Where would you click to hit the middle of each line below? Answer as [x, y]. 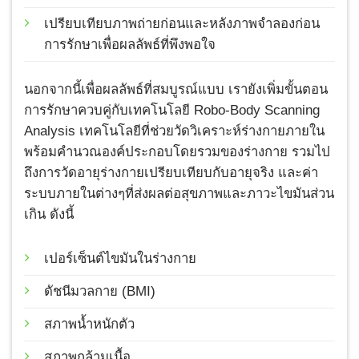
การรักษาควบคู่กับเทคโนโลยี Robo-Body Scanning [172, 110]
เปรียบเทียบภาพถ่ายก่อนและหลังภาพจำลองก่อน [182, 24]
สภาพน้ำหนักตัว [89, 324]
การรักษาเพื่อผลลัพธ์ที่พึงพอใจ [130, 45]
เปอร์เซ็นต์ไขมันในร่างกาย [120, 258]
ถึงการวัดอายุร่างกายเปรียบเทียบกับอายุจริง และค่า [171, 172]
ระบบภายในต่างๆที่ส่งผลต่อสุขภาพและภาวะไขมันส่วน [179, 193]
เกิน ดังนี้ [49, 214]
